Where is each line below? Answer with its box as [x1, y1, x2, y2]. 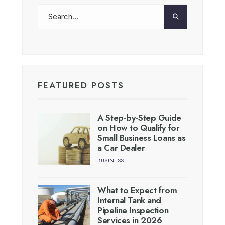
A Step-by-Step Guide [97, 111, 181, 124]
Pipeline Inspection [97, 204, 169, 217]
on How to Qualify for [97, 121, 180, 134]
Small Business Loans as [97, 131, 186, 144]
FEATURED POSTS [38, 79, 124, 91]
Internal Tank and [97, 194, 162, 207]
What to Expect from [97, 184, 177, 197]
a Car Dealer [97, 141, 145, 154]
